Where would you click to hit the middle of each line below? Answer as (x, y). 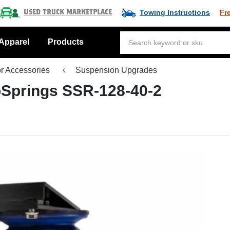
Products (66, 42)
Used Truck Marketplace (68, 12)
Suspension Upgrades (116, 70)
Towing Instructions (175, 12)
